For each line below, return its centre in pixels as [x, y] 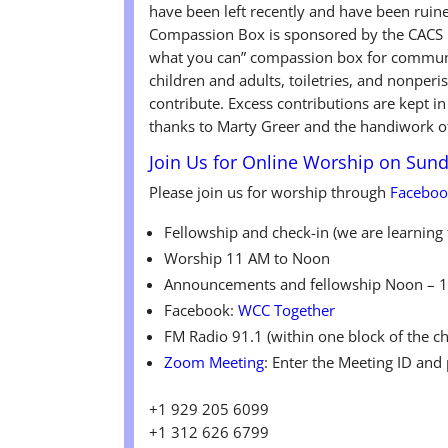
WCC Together [287, 309]
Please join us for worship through [270, 191]
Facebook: [201, 309]
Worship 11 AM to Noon [247, 257]
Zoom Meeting [214, 361]
